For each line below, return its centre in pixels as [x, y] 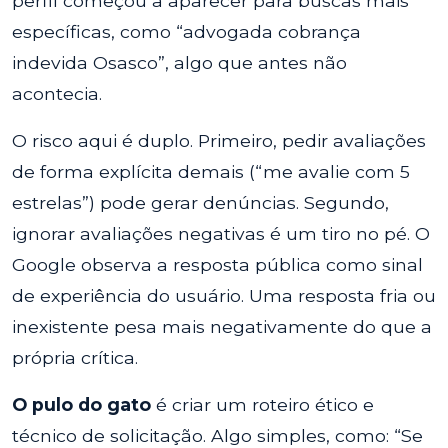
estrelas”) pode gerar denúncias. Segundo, [200, 202]
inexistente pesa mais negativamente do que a [222, 326]
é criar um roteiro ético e [262, 404]
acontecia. [57, 93]
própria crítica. [75, 357]
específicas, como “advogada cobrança [186, 31]
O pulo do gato [81, 404]
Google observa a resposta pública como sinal [217, 264]
